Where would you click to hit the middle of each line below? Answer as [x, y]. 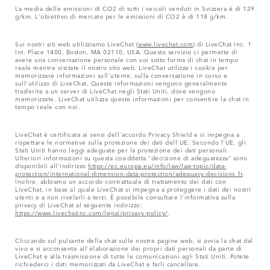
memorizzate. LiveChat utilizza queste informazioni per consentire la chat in [132, 98]
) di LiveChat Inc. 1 [222, 43]
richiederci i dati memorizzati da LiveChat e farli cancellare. [108, 263]
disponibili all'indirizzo [52, 165]
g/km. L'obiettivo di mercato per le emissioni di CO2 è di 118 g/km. [121, 15]
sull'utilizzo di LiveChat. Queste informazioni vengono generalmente [121, 82]
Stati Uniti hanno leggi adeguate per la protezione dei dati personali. [122, 149]
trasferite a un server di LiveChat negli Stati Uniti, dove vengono [115, 90]
